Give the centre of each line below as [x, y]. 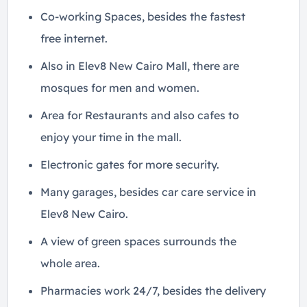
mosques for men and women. [120, 88]
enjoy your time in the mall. [111, 137]
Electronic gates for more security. [130, 164]
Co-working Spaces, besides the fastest [143, 16]
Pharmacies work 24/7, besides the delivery [153, 291]
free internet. [74, 38]
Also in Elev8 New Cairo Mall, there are [140, 66]
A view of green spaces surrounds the [138, 241]
